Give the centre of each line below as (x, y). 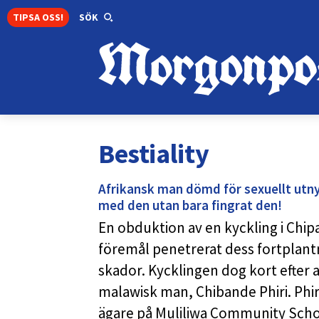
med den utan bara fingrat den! (190, 205)
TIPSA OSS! (38, 17)
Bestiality (154, 154)
